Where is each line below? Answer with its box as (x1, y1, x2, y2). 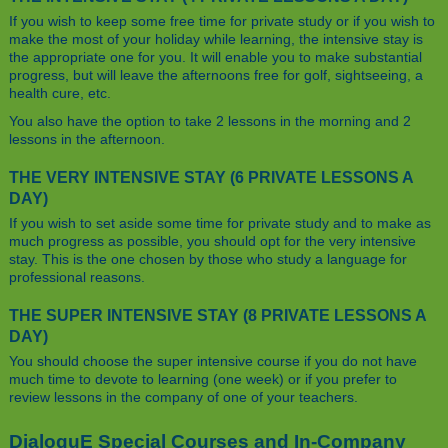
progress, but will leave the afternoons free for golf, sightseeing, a (9, 67, 423, 84)
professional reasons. (9, 269, 145, 286)
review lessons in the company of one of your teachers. (9, 389, 358, 406)
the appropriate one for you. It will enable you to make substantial (9, 49, 422, 66)
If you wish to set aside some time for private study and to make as (9, 215, 431, 232)
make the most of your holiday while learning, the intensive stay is (9, 31, 423, 48)
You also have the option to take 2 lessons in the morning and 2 (9, 113, 411, 130)
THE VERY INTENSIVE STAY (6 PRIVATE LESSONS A (9, 168, 413, 187)
